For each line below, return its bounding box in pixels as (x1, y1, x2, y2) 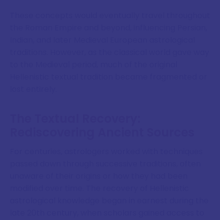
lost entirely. (10, 83, 57, 95)
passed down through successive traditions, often (10, 158, 201, 169)
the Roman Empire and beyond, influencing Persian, (10, 22, 207, 34)
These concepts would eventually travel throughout (10, 10, 210, 22)
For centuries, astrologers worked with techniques (10, 145, 203, 157)
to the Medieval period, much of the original (10, 59, 177, 71)
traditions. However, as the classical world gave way (10, 47, 209, 58)
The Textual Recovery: (10, 110, 140, 127)
